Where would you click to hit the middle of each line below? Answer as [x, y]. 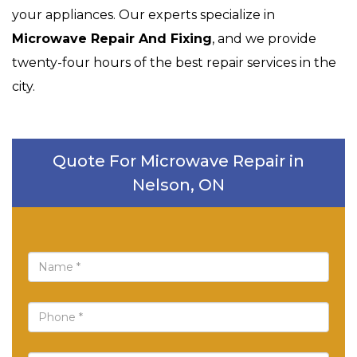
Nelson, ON [178, 185]
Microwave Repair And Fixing [112, 39]
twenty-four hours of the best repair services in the [174, 63]
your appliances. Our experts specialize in [143, 15]
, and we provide [264, 39]
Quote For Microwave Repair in [178, 161]
